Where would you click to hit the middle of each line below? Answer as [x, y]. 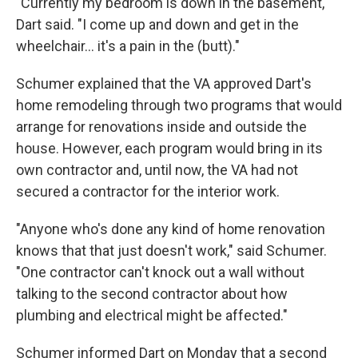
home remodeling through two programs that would [179, 105]
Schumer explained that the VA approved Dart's [164, 83]
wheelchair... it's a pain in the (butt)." [128, 46]
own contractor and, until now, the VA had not [157, 169]
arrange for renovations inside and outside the [161, 126]
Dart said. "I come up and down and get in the [157, 24]
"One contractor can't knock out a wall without [160, 272]
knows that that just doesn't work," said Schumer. [171, 250]
